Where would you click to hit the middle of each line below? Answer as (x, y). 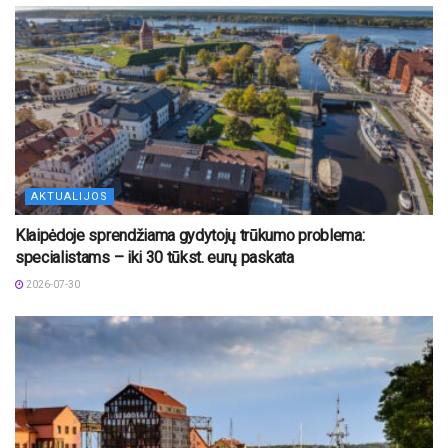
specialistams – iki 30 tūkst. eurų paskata (154, 257)
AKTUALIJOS (69, 196)
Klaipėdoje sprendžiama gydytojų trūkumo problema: (190, 235)
